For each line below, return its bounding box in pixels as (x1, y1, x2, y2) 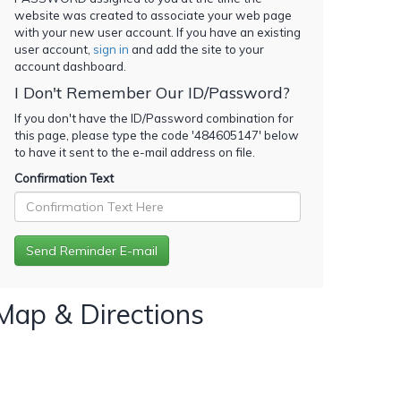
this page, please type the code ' (14, 127, 194, 142)
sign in (93, 41, 129, 56)
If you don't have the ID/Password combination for (14, 110, 294, 125)
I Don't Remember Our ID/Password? (14, 81, 290, 103)
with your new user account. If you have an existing (14, 24, 301, 39)
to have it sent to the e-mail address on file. (14, 144, 255, 159)
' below (259, 127, 299, 142)
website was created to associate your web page (14, 7, 292, 22)
